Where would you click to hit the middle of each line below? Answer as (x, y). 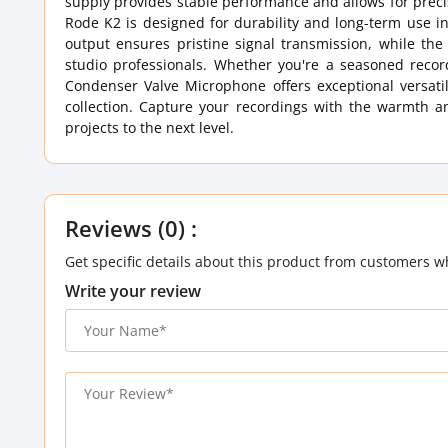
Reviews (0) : (131, 228)
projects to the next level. (149, 127)
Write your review (133, 291)
